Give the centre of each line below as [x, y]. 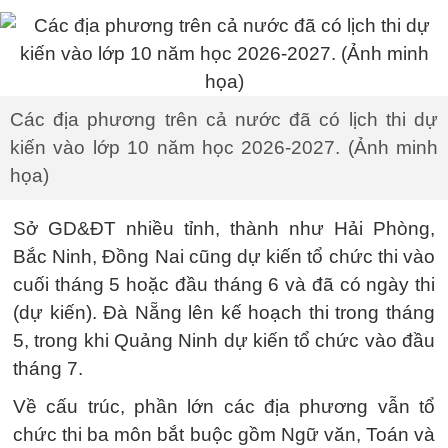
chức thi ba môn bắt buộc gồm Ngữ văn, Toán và [224, 434]
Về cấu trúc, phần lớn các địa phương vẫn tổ [224, 406]
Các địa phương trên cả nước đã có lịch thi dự [224, 119]
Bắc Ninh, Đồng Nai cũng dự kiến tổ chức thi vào [224, 256]
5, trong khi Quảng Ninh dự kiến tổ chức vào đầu [224, 340]
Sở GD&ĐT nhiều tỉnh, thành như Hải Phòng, [224, 228]
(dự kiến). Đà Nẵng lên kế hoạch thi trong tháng [224, 312]
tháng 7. [48, 368]
